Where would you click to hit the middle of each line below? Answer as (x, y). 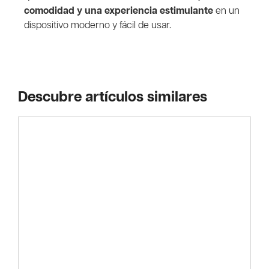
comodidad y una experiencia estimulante (119, 11)
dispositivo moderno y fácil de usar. (98, 26)
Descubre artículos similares (113, 97)
